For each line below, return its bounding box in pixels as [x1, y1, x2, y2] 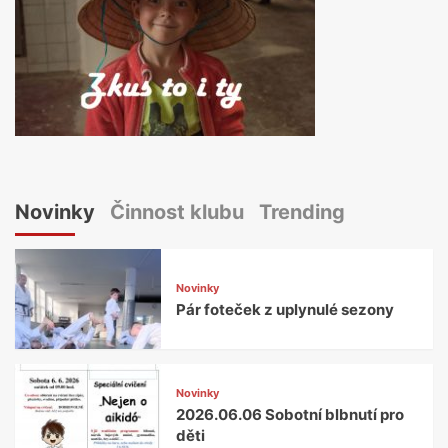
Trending [259, 200, 345, 225]
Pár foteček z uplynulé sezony [176, 300, 395, 320]
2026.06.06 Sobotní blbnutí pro [176, 404, 405, 424]
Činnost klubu [110, 200, 244, 225]
